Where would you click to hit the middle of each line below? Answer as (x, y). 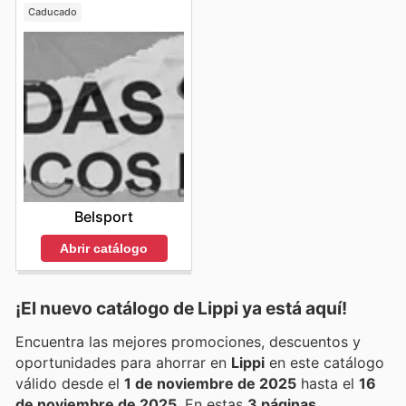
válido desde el (70, 384)
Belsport (104, 217)
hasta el (328, 384)
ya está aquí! (293, 309)
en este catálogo (324, 363)
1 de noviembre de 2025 (210, 384)
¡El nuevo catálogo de (106, 309)
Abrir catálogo (104, 248)
